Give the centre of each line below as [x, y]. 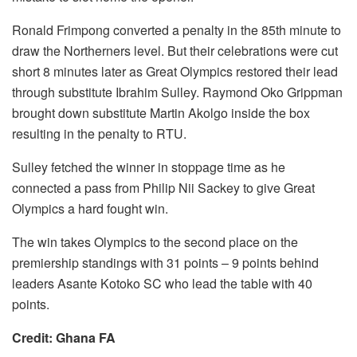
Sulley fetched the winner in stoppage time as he [149, 167]
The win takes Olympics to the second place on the [155, 241]
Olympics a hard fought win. [90, 208]
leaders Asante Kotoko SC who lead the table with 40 [162, 283]
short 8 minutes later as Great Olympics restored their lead [175, 71]
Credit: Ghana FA [64, 337]
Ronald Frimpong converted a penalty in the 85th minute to [177, 29]
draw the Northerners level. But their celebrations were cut [175, 50]
